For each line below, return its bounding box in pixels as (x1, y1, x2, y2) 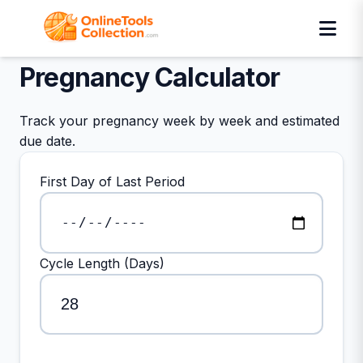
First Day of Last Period (40, 173, 185, 190)
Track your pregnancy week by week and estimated (19, 113, 340, 129)
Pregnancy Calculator (19, 62, 280, 93)
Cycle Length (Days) (40, 254, 164, 271)
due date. (19, 133, 75, 149)
